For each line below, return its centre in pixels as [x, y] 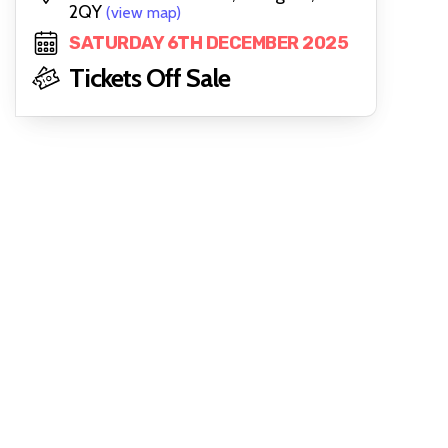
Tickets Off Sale [149, 78]
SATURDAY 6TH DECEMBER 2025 [208, 43]
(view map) [143, 12]
